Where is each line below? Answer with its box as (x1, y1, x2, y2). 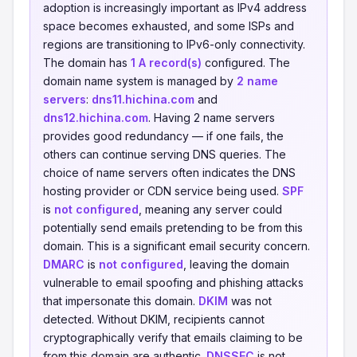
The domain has (43, 56, 131, 69)
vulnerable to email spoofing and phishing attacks (43, 276, 304, 289)
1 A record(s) (131, 56, 202, 69)
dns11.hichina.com (92, 92, 194, 106)
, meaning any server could (139, 202, 282, 216)
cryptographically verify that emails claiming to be (43, 331, 303, 344)
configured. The (202, 56, 290, 69)
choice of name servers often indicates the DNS (43, 166, 296, 179)
